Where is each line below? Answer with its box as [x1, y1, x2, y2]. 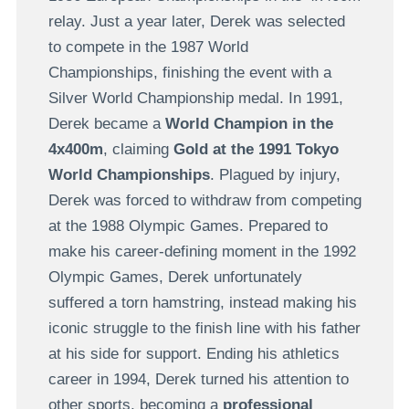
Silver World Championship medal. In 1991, [47, 89, 343, 107]
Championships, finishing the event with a [47, 63, 331, 81]
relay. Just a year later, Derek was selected [47, 12, 345, 30]
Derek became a [47, 114, 165, 132]
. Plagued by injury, [209, 165, 341, 184]
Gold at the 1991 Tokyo [173, 140, 339, 158]
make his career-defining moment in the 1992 [47, 242, 356, 260]
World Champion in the [164, 114, 333, 132]
